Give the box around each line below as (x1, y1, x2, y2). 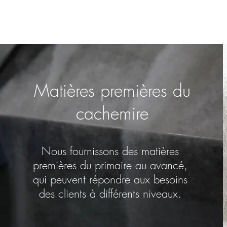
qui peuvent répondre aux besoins (32, 172, 187, 187)
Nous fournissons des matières (41, 143, 179, 159)
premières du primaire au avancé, (32, 158, 187, 173)
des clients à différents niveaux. (39, 186, 181, 201)
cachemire (75, 101, 148, 125)
